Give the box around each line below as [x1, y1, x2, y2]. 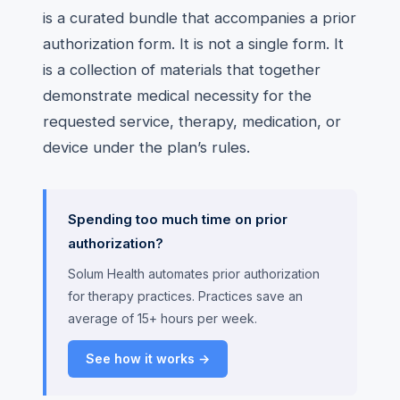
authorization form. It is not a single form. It [43, 35, 344, 53]
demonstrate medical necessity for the [43, 87, 312, 104]
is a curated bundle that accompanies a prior [43, 9, 356, 27]
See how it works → [86, 351, 210, 366]
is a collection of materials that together [43, 61, 321, 79]
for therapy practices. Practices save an [68, 288, 303, 304]
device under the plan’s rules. [43, 138, 250, 156]
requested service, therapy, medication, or [43, 112, 341, 130]
